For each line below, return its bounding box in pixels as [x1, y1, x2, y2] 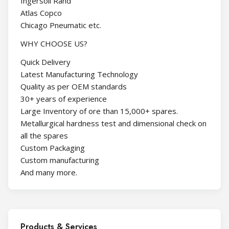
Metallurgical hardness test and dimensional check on [20, 118, 207, 128]
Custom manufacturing [20, 154, 99, 165]
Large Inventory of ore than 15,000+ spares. [20, 105, 178, 116]
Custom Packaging [20, 142, 85, 153]
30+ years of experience [20, 93, 107, 104]
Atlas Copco [20, 7, 62, 18]
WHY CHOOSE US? [20, 38, 87, 49]
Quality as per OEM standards [20, 81, 127, 91]
